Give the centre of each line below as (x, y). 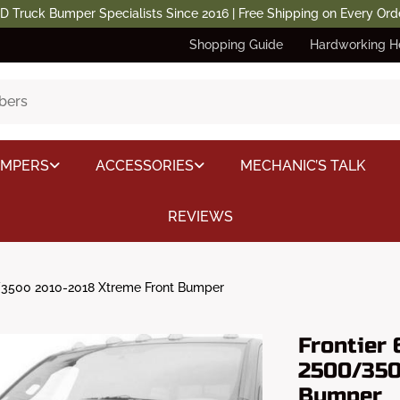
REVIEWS (200, 217)
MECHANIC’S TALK (302, 166)
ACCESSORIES (144, 166)
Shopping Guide (236, 45)
